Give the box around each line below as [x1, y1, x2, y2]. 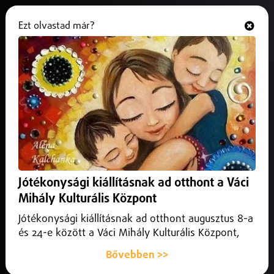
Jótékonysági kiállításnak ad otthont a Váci [18, 177, 249, 189]
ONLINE [150, 28, 175, 35]
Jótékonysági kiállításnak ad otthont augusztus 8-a [18, 214, 253, 224]
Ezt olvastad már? [18, 21, 95, 31]
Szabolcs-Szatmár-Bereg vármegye [27, 79, 244, 97]
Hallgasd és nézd [94, 28, 151, 35]
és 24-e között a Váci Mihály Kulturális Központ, [18, 228, 239, 239]
